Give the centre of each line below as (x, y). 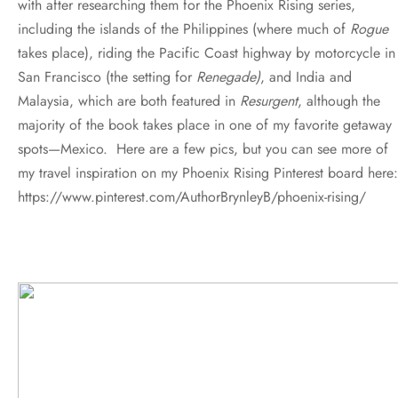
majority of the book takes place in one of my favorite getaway (205, 124)
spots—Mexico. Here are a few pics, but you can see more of (203, 148)
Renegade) (228, 76)
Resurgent (269, 100)
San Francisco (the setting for (107, 76)
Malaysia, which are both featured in (129, 100)
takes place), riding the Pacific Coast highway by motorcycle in (207, 52)
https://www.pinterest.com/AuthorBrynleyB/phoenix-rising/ (192, 196)
